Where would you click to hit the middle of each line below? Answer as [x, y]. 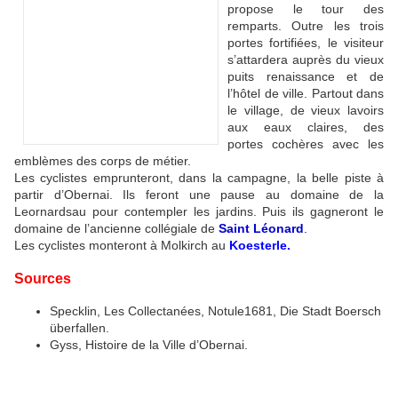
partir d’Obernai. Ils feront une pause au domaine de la [199, 194]
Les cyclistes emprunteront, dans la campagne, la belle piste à [199, 177]
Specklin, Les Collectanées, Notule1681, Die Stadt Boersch [215, 310]
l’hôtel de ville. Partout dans [306, 93]
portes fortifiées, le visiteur [306, 42]
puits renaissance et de [306, 76]
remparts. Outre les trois [306, 25]
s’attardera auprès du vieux [306, 59]
